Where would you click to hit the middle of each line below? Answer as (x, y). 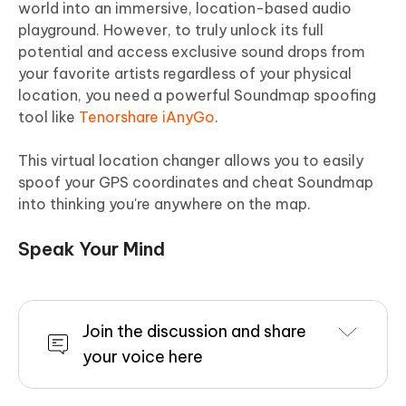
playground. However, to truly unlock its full (171, 29)
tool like (48, 116)
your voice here (143, 356)
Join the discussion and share (194, 331)
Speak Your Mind (92, 248)
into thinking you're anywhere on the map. (164, 203)
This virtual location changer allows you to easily (191, 160)
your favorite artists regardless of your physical (185, 73)
